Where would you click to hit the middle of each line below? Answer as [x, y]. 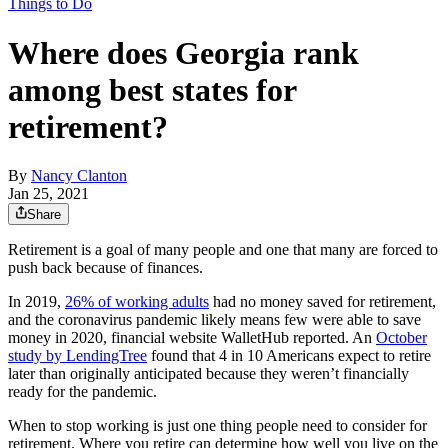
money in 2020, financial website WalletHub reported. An [192, 338]
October [401, 338]
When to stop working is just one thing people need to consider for [217, 426]
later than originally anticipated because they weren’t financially [208, 374]
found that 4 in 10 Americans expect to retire [289, 356]
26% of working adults [137, 302]
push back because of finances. [105, 268]
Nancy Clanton [79, 176]
